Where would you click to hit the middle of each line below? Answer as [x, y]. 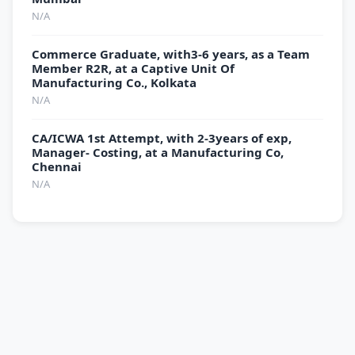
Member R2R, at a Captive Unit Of [133, 68]
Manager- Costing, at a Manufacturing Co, [158, 152]
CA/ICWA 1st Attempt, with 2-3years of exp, [162, 138]
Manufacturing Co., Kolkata [114, 82]
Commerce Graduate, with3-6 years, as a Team [171, 54]
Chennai [57, 166]
